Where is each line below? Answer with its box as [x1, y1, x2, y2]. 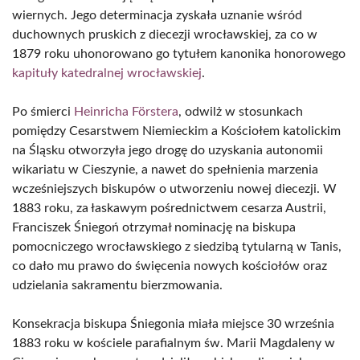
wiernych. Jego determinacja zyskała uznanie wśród [12, 9, 302, 22]
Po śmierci [12, 105, 74, 118]
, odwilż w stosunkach [178, 105, 303, 118]
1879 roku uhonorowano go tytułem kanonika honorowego [12, 47, 346, 60]
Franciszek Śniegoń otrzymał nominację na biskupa [12, 221, 296, 234]
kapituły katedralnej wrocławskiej [12, 67, 202, 80]
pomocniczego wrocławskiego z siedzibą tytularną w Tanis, [12, 240, 342, 253]
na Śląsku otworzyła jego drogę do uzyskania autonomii [12, 144, 323, 157]
